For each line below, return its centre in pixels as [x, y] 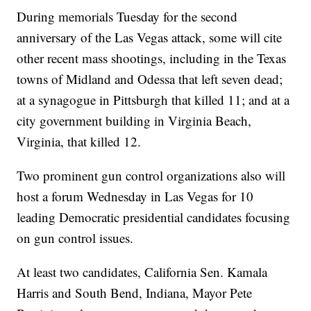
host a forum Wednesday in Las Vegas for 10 [135, 196]
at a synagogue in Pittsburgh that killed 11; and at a [153, 100]
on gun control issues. [75, 238]
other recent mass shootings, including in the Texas [152, 58]
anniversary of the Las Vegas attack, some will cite [150, 37]
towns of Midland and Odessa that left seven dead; [150, 79]
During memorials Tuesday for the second [127, 17]
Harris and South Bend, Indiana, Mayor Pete [135, 293]
